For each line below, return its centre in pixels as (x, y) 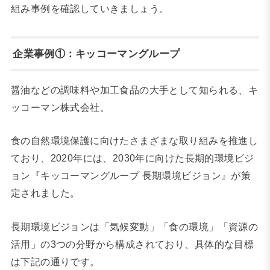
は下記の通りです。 (55, 261)
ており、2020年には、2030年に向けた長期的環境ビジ (132, 158)
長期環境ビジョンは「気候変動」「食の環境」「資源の (134, 226)
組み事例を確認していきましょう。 (90, 9)
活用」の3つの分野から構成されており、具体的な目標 (132, 244)
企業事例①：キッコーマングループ (96, 54)
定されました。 (45, 193)
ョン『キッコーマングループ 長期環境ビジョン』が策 (131, 176)
